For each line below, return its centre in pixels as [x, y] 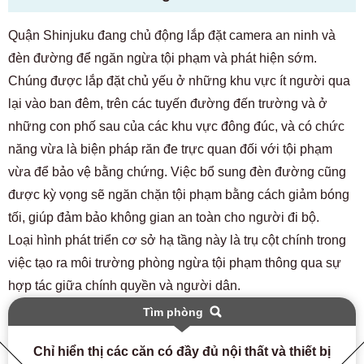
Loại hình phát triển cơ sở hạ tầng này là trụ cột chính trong [177, 240]
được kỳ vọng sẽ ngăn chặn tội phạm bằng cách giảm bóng [179, 194]
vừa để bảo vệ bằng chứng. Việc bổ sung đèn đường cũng [177, 171]
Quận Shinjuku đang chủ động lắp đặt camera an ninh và [172, 35]
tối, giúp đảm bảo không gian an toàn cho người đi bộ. [164, 217]
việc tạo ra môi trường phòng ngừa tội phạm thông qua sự [175, 262]
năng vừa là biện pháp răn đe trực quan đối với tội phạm [170, 149]
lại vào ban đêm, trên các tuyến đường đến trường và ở [168, 103]
